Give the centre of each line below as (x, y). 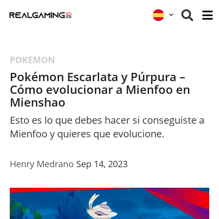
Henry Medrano (42, 164)
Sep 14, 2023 (102, 164)
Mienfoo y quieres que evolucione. (87, 133)
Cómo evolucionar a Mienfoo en (100, 89)
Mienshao (38, 102)
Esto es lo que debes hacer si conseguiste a (107, 120)
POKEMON (33, 59)
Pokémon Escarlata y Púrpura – (98, 76)
